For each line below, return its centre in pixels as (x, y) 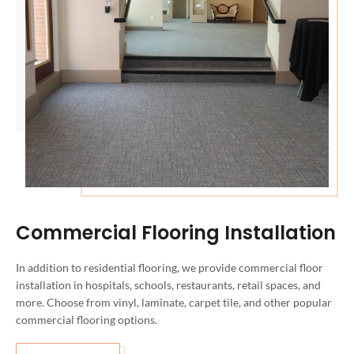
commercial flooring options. (87, 319)
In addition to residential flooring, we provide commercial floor (169, 267)
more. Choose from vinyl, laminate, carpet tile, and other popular (174, 302)
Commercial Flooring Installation (176, 232)
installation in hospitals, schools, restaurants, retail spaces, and (168, 284)
